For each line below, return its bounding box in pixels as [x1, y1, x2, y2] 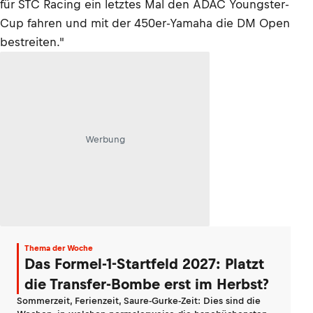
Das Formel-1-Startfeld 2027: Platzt [24, 256, 264, 272]
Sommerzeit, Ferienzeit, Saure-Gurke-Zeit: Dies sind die [17, 296, 261, 306]
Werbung [85, 133, 125, 145]
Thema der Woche [24, 244, 93, 252]
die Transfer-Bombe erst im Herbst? [24, 276, 269, 292]
